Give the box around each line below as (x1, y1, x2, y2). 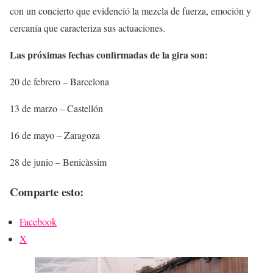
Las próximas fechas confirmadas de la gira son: (10, 48, 208, 62)
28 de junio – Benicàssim (10, 155, 107, 169)
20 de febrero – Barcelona (10, 75, 109, 88)
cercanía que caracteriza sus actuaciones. (10, 21, 165, 35)
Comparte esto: (10, 183, 83, 200)
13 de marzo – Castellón (10, 102, 103, 115)
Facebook (19, 214, 57, 228)
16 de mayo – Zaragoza (10, 129, 100, 142)
